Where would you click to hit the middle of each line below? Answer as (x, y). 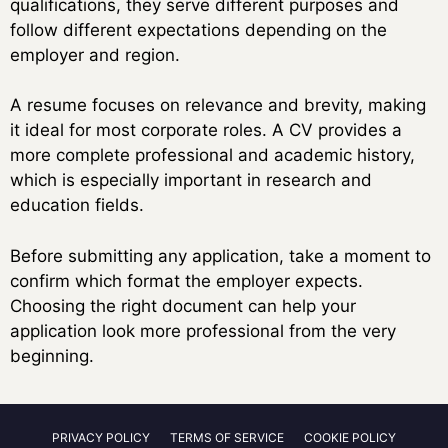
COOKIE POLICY (350, 438)
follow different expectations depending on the (198, 29)
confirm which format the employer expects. (186, 280)
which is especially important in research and (191, 180)
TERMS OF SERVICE (227, 438)
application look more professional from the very (203, 330)
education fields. (77, 205)
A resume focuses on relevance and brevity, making (218, 105)
